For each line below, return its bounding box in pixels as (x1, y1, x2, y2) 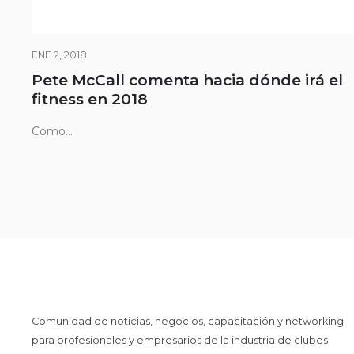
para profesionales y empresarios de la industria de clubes (32, 333, 328, 346)
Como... (32, 124, 73, 138)
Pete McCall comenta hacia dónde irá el (32, 71, 343, 89)
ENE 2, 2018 (32, 49, 87, 61)
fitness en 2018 (32, 90, 148, 108)
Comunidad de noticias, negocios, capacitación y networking (32, 314, 344, 327)
